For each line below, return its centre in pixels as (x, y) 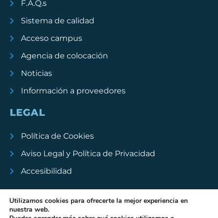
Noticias (36, 73)
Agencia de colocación (64, 56)
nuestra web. (29, 209)
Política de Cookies (57, 136)
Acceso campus (51, 38)
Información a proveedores (73, 91)
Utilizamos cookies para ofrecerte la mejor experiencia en (99, 201)
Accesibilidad (46, 171)
